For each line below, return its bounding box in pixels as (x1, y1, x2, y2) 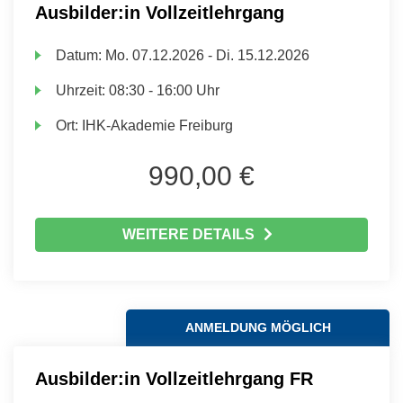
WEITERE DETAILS (121, 227, 255, 242)
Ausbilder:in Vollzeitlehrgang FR (35, 369, 313, 389)
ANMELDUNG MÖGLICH (184, 320, 331, 335)
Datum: (56, 48, 106, 63)
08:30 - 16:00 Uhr (109, 83, 220, 98)
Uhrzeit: (56, 83, 110, 98)
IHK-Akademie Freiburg (82, 118, 234, 133)
